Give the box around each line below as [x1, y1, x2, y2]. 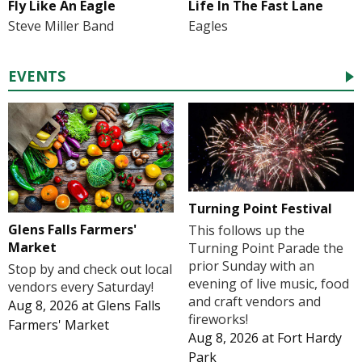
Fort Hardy [276, 328, 342, 347]
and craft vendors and [187, 292, 321, 310]
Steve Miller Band [8, 17, 114, 36]
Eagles [187, 17, 228, 36]
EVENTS [8, 66, 65, 86]
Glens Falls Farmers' [8, 221, 137, 239]
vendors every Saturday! [8, 278, 154, 297]
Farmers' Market [8, 316, 109, 335]
